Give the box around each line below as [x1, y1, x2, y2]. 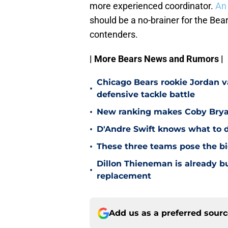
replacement [97, 171, 151, 181]
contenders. [90, 29, 138, 40]
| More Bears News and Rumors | [90, 53, 223, 65]
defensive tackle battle [97, 90, 195, 100]
